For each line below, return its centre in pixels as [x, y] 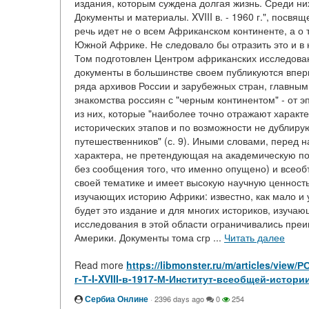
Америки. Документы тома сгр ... [149, 237]
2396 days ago [179, 299]
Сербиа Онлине [117, 299]
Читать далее [255, 237]
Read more [100, 265]
